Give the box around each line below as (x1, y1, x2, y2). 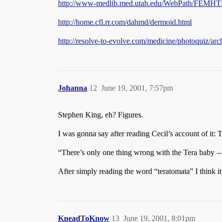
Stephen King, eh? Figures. (58, 111, 143, 119)
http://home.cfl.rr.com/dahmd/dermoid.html (58, 18, 192, 26)
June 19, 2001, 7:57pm (101, 84, 173, 92)
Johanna (58, 84, 87, 92)
